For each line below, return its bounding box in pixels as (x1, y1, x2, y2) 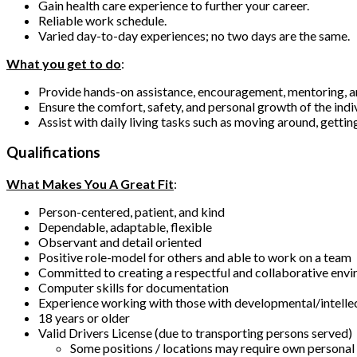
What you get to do (6, 55, 121, 71)
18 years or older (38, 310, 132, 326)
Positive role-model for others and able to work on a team (38, 249, 354, 265)
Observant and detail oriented (38, 234, 204, 250)
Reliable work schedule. (38, 12, 169, 28)
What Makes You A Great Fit (6, 176, 174, 192)
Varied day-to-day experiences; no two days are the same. (38, 27, 352, 43)
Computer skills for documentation (38, 280, 231, 296)
